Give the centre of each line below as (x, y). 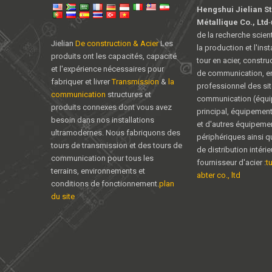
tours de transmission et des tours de (117, 145)
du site (63, 196)
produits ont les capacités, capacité (114, 56)
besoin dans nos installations (103, 120)
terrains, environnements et (98, 171)
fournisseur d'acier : (231, 162)
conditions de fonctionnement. (105, 184)
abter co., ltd (219, 175)
